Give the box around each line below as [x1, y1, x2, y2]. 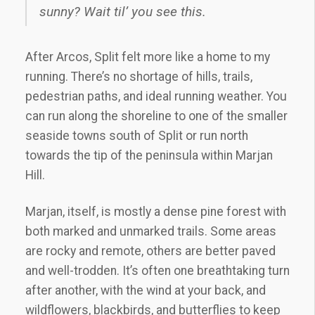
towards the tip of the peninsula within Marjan [25, 148, 273, 162]
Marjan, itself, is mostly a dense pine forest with [25, 205, 286, 219]
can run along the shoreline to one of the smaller [25, 109, 288, 123]
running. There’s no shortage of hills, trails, [25, 70, 252, 84]
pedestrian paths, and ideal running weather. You [25, 89, 287, 103]
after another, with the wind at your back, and [25, 283, 266, 297]
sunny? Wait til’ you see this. [39, 4, 206, 20]
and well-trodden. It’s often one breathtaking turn [25, 264, 290, 278]
